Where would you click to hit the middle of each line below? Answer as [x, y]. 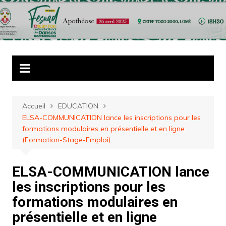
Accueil [34, 106]
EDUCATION [78, 106]
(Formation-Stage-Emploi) [66, 140]
